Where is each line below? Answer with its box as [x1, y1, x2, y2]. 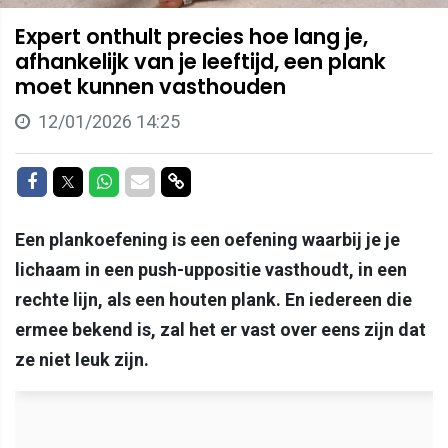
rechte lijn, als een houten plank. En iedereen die [15, 288, 412, 310]
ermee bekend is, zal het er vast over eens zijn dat [15, 318, 426, 340]
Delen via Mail [148, 169, 255, 191]
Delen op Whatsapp [110, 169, 264, 191]
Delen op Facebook [36, 169, 186, 191]
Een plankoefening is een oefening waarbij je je [15, 228, 400, 250]
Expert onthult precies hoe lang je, [15, 21, 368, 51]
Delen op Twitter [75, 169, 204, 191]
